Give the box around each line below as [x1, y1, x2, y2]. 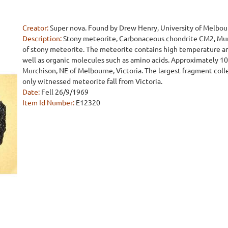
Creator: [22, 22, 48, 32]
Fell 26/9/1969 [41, 87, 89, 96]
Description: [22, 33, 62, 43]
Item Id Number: [22, 97, 74, 107]
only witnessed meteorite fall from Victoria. [22, 76, 162, 85]
